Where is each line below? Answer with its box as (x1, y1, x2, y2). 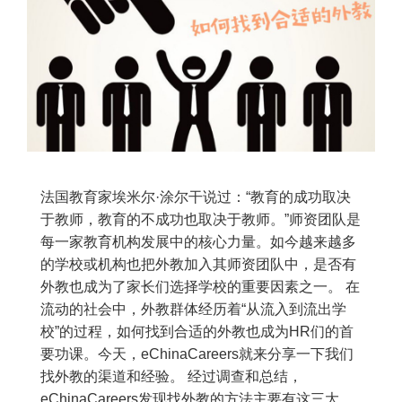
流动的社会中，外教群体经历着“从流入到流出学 (40, 301, 346, 318)
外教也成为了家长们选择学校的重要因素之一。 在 (40, 279, 360, 295)
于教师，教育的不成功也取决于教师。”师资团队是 (40, 212, 361, 228)
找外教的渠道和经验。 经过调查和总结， (40, 369, 302, 385)
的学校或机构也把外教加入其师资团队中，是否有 (40, 257, 356, 273)
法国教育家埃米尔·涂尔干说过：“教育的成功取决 (40, 189, 351, 205)
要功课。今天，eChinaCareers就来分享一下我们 (40, 346, 354, 363)
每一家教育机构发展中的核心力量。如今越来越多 (40, 234, 356, 250)
